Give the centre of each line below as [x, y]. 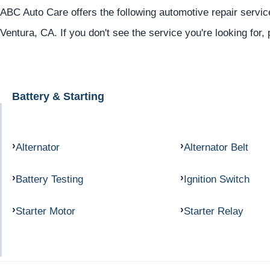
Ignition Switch [216, 179]
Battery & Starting [58, 96]
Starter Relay [213, 211]
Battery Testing [49, 179]
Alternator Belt [216, 147]
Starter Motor [46, 211]
